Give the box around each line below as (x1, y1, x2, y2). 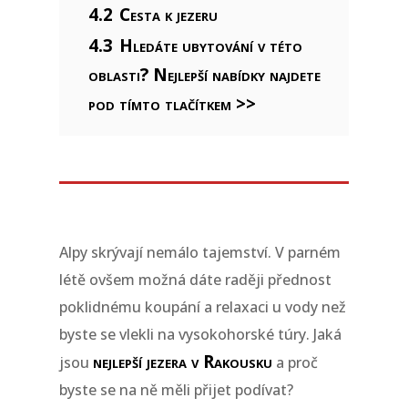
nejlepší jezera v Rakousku (92, 350, 272, 373)
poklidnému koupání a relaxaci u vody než (58, 297, 346, 317)
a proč (271, 352, 318, 372)
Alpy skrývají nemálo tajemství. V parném (58, 242, 341, 262)
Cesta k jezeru (118, 3, 218, 26)
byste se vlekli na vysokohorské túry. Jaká (58, 324, 342, 344)
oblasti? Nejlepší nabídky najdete (87, 63, 321, 87)
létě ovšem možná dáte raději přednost (58, 270, 331, 290)
